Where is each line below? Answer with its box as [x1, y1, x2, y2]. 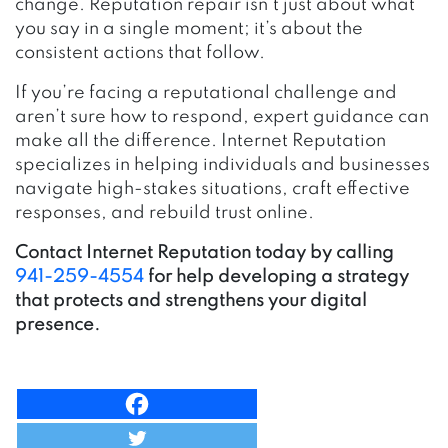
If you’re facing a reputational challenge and [15, 83, 397, 102]
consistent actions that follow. [15, 43, 265, 62]
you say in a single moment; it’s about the [15, 19, 363, 38]
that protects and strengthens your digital [15, 291, 367, 310]
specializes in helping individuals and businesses [15, 155, 430, 174]
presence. [15, 315, 100, 334]
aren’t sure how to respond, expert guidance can [15, 107, 429, 126]
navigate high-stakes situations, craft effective [15, 179, 410, 198]
